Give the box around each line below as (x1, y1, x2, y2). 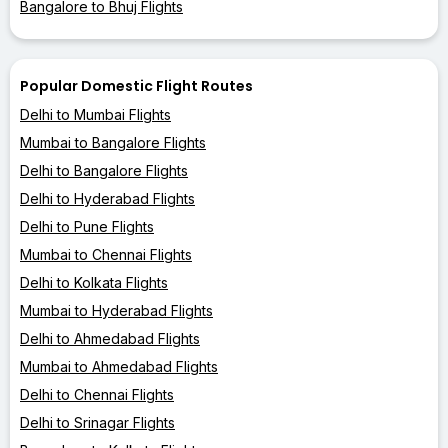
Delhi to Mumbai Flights (20, 105, 171, 123)
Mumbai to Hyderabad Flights (20, 301, 213, 319)
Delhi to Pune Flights (20, 217, 154, 235)
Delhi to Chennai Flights (20, 385, 174, 403)
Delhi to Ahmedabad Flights (20, 329, 200, 347)
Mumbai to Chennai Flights (20, 245, 192, 263)
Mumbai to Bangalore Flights (20, 133, 206, 151)
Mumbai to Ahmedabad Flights (20, 357, 218, 375)
